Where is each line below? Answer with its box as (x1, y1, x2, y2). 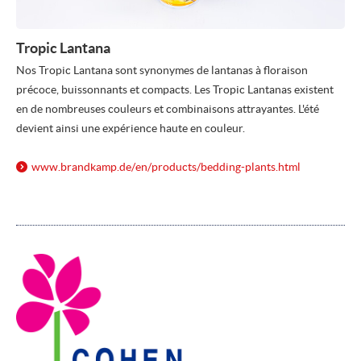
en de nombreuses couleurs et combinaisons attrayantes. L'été (16, 102, 319, 116)
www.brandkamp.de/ (31, 160, 135, 174)
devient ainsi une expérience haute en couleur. (16, 122, 245, 135)
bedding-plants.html (201, 160, 301, 174)
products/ (151, 160, 201, 174)
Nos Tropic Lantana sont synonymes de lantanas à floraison (16, 64, 308, 77)
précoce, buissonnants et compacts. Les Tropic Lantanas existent (16, 83, 334, 97)
